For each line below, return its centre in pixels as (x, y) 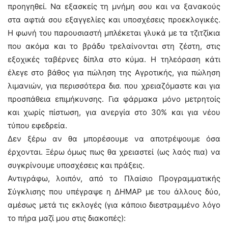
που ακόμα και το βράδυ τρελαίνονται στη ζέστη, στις (114, 46)
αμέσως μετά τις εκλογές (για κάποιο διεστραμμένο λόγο (114, 205)
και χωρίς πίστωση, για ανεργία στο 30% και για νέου (114, 112)
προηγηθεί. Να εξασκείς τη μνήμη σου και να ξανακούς (114, 6)
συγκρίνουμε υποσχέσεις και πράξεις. (76, 165)
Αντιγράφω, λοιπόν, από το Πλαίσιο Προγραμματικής (114, 178)
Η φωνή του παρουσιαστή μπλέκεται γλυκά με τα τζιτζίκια (114, 33)
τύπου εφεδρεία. (37, 125)
